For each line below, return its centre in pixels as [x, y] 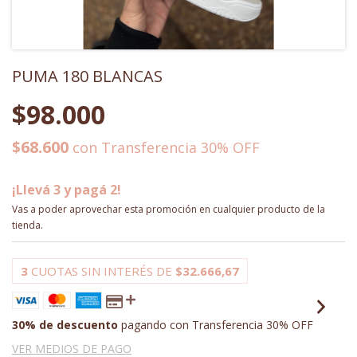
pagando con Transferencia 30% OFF [216, 325]
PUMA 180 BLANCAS [87, 76]
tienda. [27, 225]
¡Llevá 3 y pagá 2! [67, 190]
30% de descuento [65, 325]
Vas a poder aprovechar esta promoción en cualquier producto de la [169, 209]
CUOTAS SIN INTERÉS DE [103, 271]
